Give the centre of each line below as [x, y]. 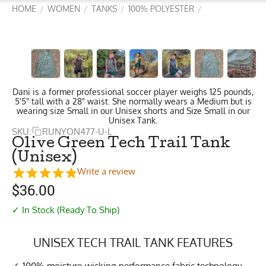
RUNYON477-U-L [77, 131]
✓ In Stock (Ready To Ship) [66, 210]
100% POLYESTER [161, 9]
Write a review [106, 171]
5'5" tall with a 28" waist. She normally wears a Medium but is [133, 101]
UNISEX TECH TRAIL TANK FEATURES [133, 242]
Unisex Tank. [133, 120]
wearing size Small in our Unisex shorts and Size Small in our [133, 111]
